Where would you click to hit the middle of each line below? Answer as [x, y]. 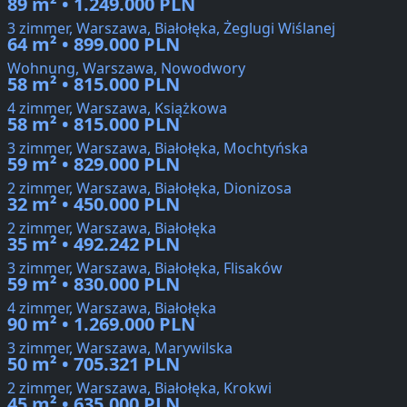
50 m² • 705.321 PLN [94, 364]
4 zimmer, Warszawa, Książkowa [117, 109]
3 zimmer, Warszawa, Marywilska [120, 348]
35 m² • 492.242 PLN [94, 244]
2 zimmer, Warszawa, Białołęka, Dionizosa [149, 189]
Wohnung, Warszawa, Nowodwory [126, 69]
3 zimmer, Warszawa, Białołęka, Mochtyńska [158, 149]
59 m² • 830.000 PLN [94, 284]
